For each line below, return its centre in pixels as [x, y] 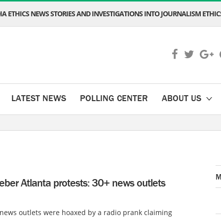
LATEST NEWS [39, 98]
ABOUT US [182, 98]
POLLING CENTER [114, 98]
